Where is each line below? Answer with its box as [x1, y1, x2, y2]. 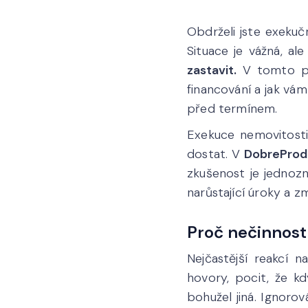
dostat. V [187, 146, 245, 162]
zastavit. [187, 62, 236, 78]
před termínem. [187, 100, 278, 117]
